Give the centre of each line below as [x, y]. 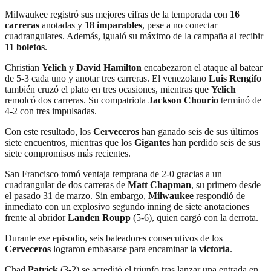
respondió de [219, 195]
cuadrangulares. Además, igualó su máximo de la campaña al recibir [134, 36]
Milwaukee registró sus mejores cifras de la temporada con [117, 14]
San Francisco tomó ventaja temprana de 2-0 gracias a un [113, 174]
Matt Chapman [159, 184]
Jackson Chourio [183, 100]
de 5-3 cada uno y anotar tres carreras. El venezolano [107, 78]
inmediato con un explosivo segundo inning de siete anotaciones [127, 206]
